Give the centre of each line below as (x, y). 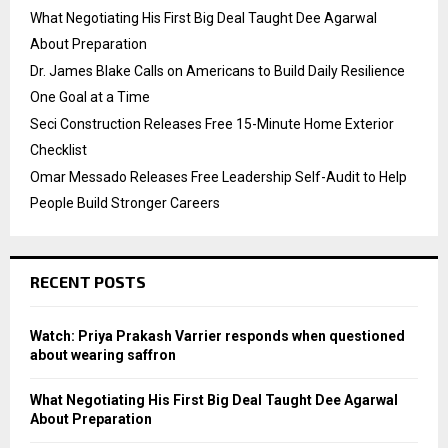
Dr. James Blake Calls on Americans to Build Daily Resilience (217, 70)
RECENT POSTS (88, 281)
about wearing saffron (103, 354)
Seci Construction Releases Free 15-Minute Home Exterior (212, 123)
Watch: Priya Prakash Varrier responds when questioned (217, 335)
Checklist (58, 149)
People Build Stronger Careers (125, 202)
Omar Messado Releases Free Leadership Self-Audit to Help (218, 176)
